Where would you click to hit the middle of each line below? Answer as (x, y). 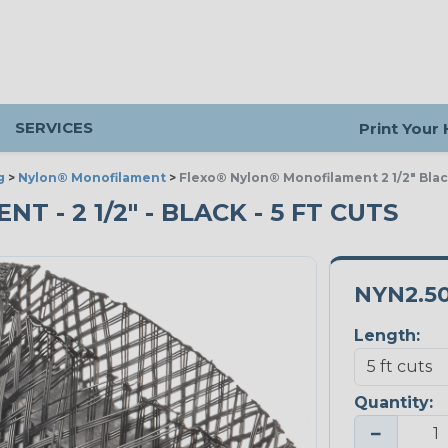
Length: (386, 336)
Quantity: (393, 403)
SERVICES (54, 127)
